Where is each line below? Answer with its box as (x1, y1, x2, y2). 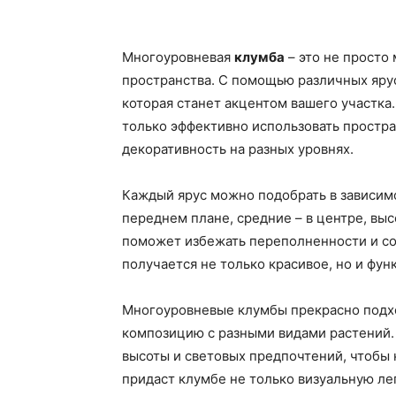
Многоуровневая (122, 49, 234, 66)
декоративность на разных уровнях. (122, 141, 354, 158)
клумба (234, 49, 285, 66)
